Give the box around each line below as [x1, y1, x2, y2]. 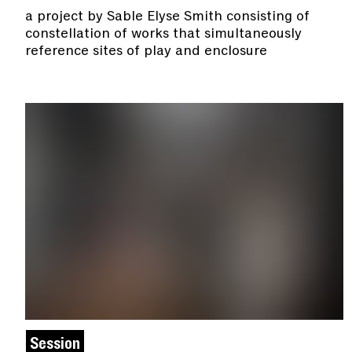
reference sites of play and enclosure [25, 41, 267, 60]
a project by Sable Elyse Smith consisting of [25, 6, 310, 26]
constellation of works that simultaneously [25, 24, 302, 43]
